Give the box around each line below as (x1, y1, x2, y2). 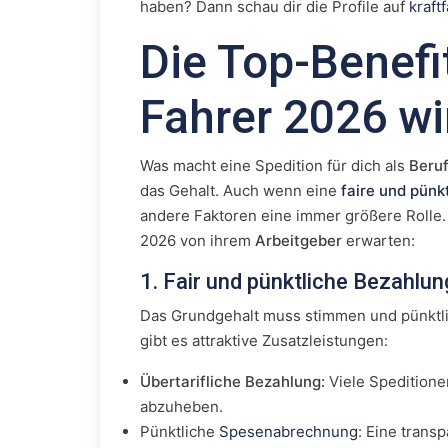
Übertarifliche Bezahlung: (140, 372, 325, 391)
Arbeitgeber (255, 231, 342, 250)
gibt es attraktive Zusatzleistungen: (140, 331, 388, 350)
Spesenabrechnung (219, 422, 358, 441)
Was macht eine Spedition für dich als (140, 156, 409, 175)
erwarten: (342, 231, 415, 250)
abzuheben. (140, 397, 223, 416)
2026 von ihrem (140, 231, 255, 250)
